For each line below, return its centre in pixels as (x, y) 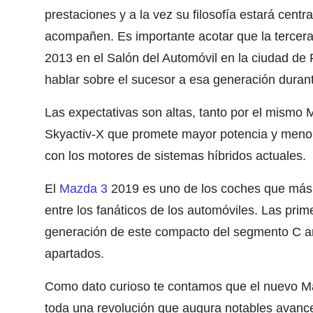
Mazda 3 (83, 189)
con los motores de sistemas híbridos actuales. (175, 156)
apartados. (74, 254)
